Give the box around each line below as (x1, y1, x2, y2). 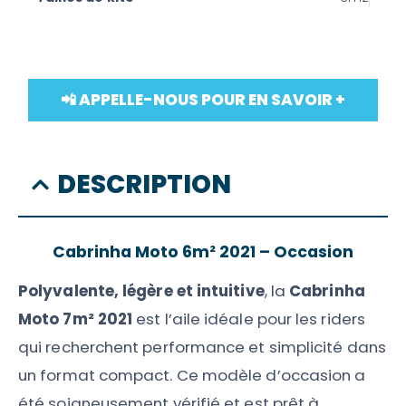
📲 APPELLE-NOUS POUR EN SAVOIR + (61, 89, 345, 111)
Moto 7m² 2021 (18, 307, 133, 330)
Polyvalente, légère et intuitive (18, 279, 265, 302)
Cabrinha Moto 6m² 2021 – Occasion (53, 240, 353, 263)
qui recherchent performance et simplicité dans (18, 335, 386, 358)
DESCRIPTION (57, 166, 231, 202)
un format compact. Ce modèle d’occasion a (18, 363, 366, 386)
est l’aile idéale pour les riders (132, 307, 365, 330)
